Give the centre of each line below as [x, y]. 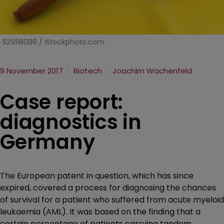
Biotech [88, 71]
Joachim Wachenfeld [152, 71]
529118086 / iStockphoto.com [53, 42]
